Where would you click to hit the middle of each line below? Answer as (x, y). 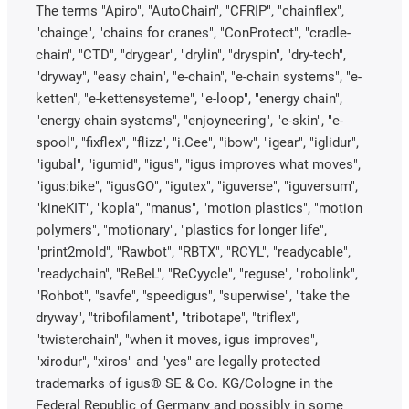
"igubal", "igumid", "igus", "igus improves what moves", (198, 165)
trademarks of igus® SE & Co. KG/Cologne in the (184, 384)
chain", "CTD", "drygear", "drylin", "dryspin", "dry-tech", (191, 55)
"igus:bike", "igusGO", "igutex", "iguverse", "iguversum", (197, 187)
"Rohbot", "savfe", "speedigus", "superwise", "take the (193, 296)
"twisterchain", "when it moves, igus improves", (177, 340)
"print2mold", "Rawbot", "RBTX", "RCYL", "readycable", (193, 252)
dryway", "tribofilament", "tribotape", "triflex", (167, 318)
